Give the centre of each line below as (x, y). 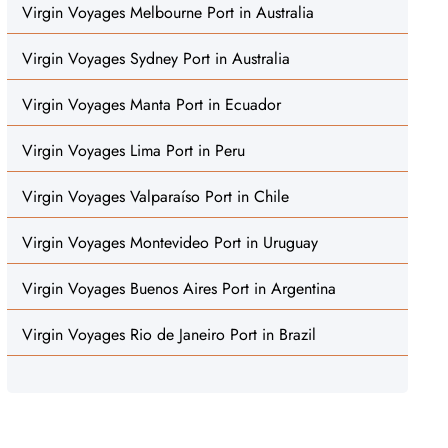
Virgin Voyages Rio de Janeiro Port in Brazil (168, 334)
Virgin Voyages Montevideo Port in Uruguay (169, 242)
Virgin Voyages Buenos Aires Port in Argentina (178, 288)
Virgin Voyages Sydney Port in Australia (155, 58)
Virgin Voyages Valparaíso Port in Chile (155, 196)
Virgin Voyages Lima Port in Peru (133, 150)
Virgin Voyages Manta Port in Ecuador (151, 104)
